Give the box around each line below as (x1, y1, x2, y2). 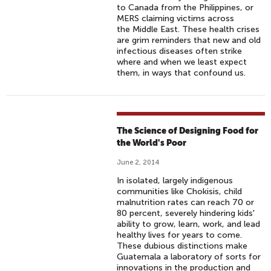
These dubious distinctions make (117, 241, 248, 251)
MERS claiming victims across (117, 13, 235, 24)
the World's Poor (117, 138, 187, 148)
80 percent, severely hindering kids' (117, 208, 255, 218)
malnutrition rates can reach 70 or (117, 197, 255, 207)
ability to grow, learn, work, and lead (117, 219, 261, 229)
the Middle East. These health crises (117, 24, 260, 34)
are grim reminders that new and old (117, 35, 261, 45)
